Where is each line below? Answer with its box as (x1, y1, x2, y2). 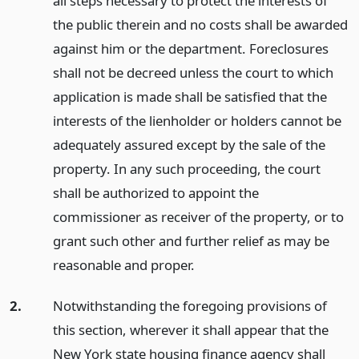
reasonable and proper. (52, 256, 195, 274)
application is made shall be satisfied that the (52, 87, 327, 106)
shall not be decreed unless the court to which (52, 63, 333, 82)
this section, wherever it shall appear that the (52, 320, 329, 339)
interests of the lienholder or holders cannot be (52, 111, 341, 130)
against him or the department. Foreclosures (52, 39, 329, 58)
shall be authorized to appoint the (52, 184, 259, 202)
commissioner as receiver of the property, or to (52, 208, 344, 226)
